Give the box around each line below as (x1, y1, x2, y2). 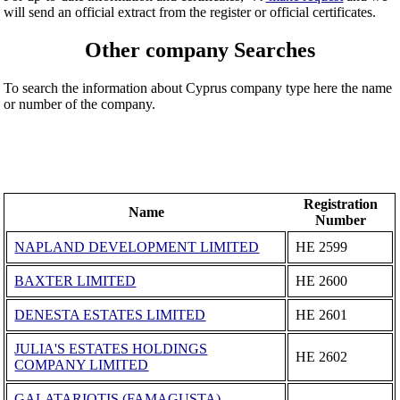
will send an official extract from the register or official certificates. (4, 4, 377, 20)
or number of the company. (4, 96, 156, 112)
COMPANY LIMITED (14, 356, 149, 372)
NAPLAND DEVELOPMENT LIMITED (14, 238, 260, 254)
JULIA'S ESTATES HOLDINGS (14, 340, 208, 356)
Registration (303, 196, 378, 212)
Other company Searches (85, 37, 315, 62)
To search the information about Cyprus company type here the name (4, 79, 393, 96)
